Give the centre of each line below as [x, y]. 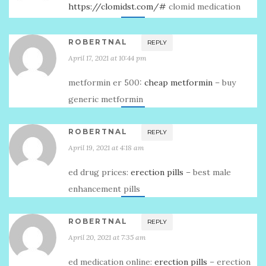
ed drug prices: [99, 172]
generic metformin [106, 99]
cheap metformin [178, 83]
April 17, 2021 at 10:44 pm [107, 58]
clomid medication [203, 7]
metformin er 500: [106, 83]
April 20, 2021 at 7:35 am [107, 237]
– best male [207, 172]
